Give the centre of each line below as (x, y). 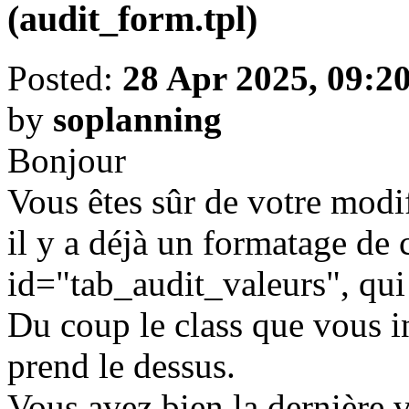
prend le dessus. (121, 365)
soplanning (137, 119)
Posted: (65, 78)
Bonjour (67, 160)
